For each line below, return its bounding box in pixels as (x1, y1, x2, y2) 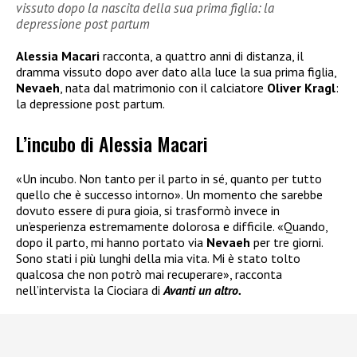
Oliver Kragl (264, 79, 335, 96)
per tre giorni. (250, 234, 323, 251)
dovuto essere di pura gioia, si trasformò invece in (16, 202, 280, 219)
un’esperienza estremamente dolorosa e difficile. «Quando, (16, 218, 328, 235)
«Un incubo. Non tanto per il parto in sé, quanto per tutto (16, 171, 322, 187)
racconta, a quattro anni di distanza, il (100, 47, 304, 64)
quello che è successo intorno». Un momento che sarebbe (16, 186, 323, 203)
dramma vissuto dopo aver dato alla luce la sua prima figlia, (16, 63, 336, 80)
